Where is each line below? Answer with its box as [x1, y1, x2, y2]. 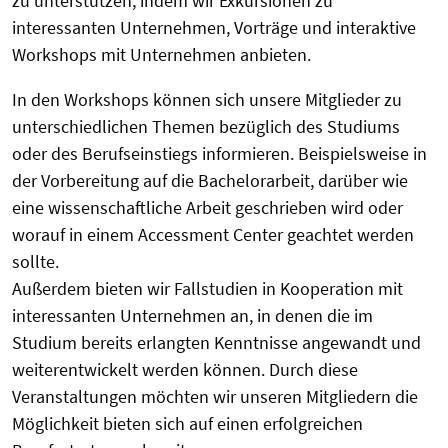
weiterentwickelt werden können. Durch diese [12, 358, 358, 382]
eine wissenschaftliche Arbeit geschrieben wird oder [12, 196, 403, 220]
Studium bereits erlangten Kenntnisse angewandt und [12, 331, 421, 355]
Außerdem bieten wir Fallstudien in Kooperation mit [12, 277, 403, 301]
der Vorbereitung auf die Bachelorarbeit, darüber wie [12, 169, 408, 193]
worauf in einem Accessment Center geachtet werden [12, 223, 414, 247]
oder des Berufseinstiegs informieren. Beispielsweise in [12, 142, 427, 166]
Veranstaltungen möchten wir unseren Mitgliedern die [12, 385, 418, 409]
